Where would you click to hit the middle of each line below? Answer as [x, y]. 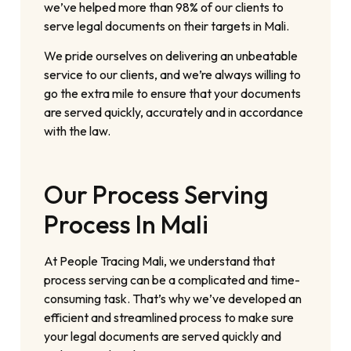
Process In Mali [127, 224]
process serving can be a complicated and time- [172, 280]
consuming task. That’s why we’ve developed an [173, 299]
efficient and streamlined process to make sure [169, 318]
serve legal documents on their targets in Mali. [167, 25]
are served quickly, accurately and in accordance [174, 112]
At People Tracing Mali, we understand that [160, 261]
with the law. [78, 131]
